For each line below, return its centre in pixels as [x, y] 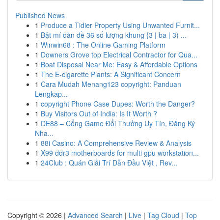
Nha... [44, 133]
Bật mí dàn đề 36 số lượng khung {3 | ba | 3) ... [114, 35]
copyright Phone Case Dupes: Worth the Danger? [118, 104]
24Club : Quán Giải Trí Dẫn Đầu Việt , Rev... [109, 163]
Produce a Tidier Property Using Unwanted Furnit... [120, 25]
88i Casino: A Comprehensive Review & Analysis [116, 143]
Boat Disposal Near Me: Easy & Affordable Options [119, 64]
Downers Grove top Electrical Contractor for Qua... [119, 55]
